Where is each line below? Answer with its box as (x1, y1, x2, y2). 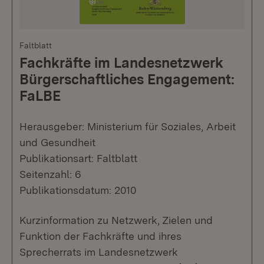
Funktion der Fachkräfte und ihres (19, 230, 181, 243)
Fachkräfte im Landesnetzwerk (19, 54, 223, 72)
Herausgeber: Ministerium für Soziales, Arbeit (19, 120, 236, 133)
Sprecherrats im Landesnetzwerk (19, 246, 178, 259)
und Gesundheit (19, 136, 95, 149)
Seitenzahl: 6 (19, 168, 81, 181)
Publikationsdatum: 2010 (19, 184, 136, 197)
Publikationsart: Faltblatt (19, 152, 137, 165)
